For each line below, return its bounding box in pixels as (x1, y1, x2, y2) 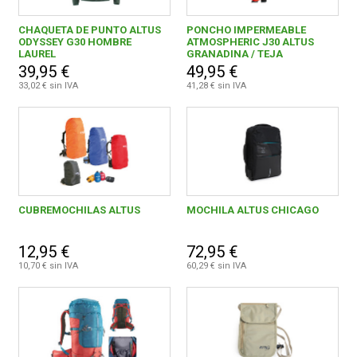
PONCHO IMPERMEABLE (186, 24, 306, 37)
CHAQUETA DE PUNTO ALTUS (18, 24, 162, 37)
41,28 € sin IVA (186, 80, 246, 92)
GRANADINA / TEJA (186, 48, 283, 61)
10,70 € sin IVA (18, 261, 79, 272)
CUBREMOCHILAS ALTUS (18, 204, 141, 217)
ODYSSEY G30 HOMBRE (18, 36, 132, 49)
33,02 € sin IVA (18, 80, 79, 92)
